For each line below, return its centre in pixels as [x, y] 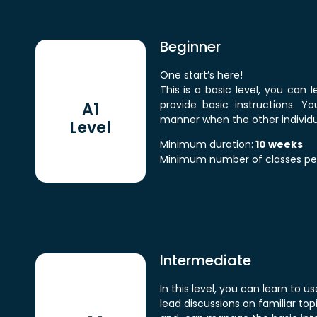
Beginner [190, 47]
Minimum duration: [206, 145]
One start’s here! [201, 75]
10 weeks [278, 145]
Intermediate [205, 260]
